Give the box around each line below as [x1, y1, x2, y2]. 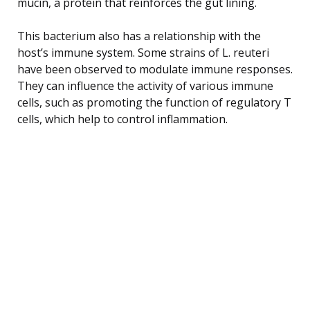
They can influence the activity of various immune [17, 77, 273, 93]
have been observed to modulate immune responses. [17, 61, 293, 77]
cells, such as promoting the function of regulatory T [17, 94, 291, 110]
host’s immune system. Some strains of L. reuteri [17, 44, 269, 60]
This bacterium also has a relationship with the [17, 28, 261, 44]
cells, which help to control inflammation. [17, 111, 228, 127]
